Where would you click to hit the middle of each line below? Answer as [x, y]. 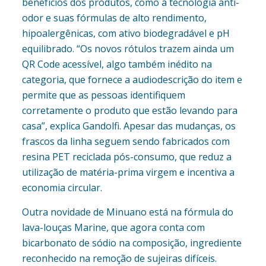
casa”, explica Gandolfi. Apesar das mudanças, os [129, 126]
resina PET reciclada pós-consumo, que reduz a [126, 157]
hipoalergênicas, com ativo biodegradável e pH [126, 34]
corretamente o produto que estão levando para [129, 111]
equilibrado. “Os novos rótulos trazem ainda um [128, 49]
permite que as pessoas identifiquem [103, 95]
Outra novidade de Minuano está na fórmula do [127, 212]
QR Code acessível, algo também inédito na [117, 64]
